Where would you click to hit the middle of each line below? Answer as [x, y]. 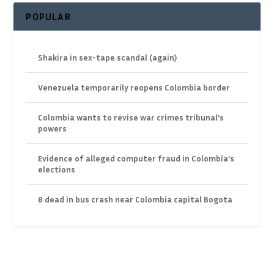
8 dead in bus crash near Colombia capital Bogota [135, 199]
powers [53, 128]
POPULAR [48, 17]
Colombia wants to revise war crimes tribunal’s [131, 117]
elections [57, 169]
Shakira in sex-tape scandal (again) [108, 57]
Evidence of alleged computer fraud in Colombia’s [136, 158]
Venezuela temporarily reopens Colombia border [134, 87]
